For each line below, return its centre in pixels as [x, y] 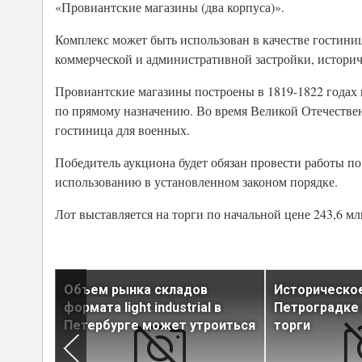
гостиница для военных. [122, 130]
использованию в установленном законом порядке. [196, 182]
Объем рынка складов [136, 290]
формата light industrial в [143, 308]
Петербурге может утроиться [160, 326]
